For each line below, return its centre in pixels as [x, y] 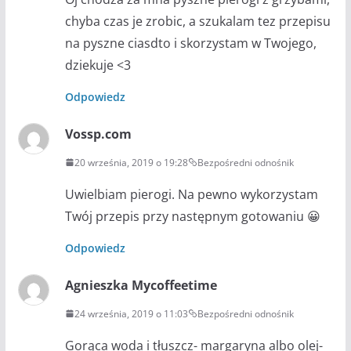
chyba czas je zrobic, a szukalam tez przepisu [197, 21]
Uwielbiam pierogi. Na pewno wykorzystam [191, 194]
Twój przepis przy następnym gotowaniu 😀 [192, 216]
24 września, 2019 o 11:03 [131, 313]
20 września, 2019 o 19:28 [131, 162]
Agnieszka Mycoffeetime [141, 285]
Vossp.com [98, 134]
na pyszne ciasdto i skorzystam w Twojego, [190, 43]
